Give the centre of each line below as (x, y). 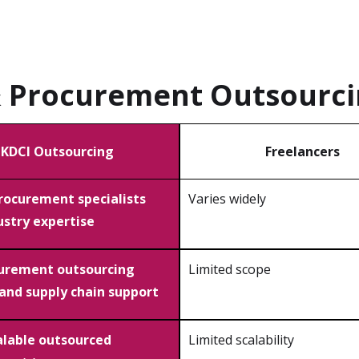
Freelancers (302, 152)
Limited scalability (241, 340)
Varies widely (227, 199)
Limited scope (230, 270)
